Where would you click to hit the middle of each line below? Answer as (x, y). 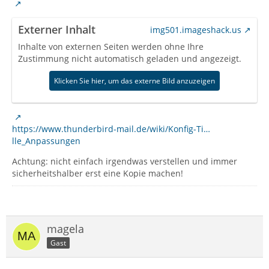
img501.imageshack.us (196, 30)
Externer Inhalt (57, 29)
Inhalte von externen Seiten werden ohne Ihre (111, 47)
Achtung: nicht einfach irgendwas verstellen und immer (125, 161)
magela (65, 229)
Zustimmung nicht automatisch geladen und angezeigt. (130, 59)
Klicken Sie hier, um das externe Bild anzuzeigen (134, 81)
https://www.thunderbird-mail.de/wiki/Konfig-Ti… (111, 129)
